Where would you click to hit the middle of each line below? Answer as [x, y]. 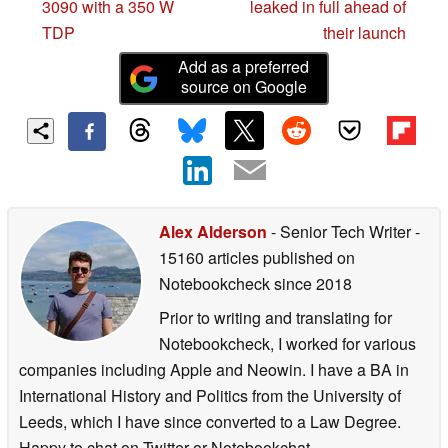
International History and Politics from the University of [210, 395]
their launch [364, 33]
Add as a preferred [244, 67]
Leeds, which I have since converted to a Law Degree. [210, 421]
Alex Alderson [213, 231]
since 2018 [311, 283]
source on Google [243, 87]
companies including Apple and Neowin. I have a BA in [214, 369]
